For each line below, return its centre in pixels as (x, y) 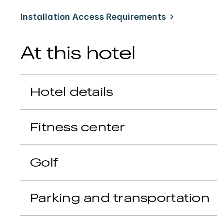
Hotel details (72, 93)
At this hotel (78, 54)
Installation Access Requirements (93, 16)
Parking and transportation (120, 199)
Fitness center (78, 128)
